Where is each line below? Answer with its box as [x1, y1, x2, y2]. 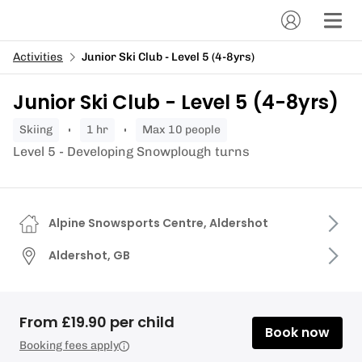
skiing [27, 123, 53, 137]
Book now [265, 323, 330, 342]
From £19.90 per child [19, 312, 175, 332]
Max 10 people [153, 123, 221, 137]
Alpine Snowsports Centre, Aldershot [48, 215, 268, 231]
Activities [13, 50, 63, 64]
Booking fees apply [19, 339, 119, 352]
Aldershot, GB [48, 247, 130, 263]
